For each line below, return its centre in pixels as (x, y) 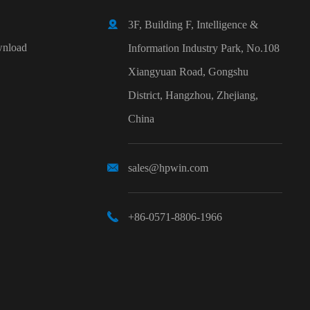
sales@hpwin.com (168, 168)
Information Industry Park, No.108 (204, 48)
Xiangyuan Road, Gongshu (188, 72)
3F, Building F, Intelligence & (193, 25)
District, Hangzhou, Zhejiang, (193, 95)
